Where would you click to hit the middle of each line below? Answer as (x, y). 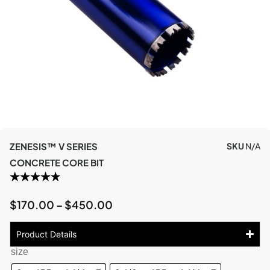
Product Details (46, 234)
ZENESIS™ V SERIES (54, 146)
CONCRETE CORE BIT (57, 162)
